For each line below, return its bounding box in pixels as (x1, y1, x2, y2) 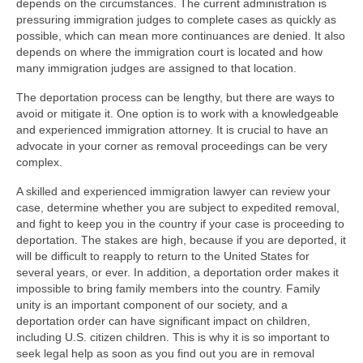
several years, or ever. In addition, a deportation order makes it (16, 266, 339, 279)
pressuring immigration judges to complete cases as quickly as (16, 13, 336, 26)
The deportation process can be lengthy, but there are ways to (16, 91, 335, 104)
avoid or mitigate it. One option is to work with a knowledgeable (16, 107, 339, 120)
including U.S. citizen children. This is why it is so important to (16, 331, 330, 344)
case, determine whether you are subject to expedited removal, (16, 201, 340, 214)
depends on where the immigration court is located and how (16, 45, 322, 58)
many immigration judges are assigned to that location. (16, 62, 297, 75)
